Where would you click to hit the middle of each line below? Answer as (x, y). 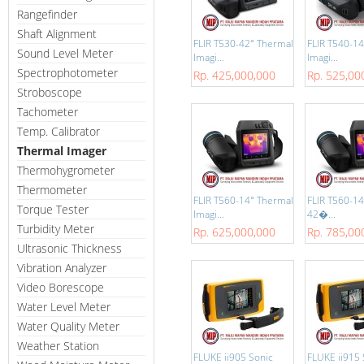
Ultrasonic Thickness (69, 248)
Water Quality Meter (68, 326)
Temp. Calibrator (58, 131)
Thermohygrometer (66, 170)
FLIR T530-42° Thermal (243, 43)
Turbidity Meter (56, 229)
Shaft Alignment (57, 34)
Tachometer (48, 112)
